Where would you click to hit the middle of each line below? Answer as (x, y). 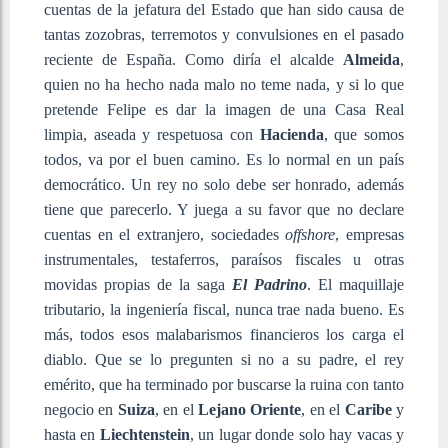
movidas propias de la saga (138, 284)
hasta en (72, 434)
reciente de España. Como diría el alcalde (193, 59)
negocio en (81, 409)
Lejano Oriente (250, 409)
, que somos (364, 134)
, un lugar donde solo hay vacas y (297, 434)
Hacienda (291, 134)
